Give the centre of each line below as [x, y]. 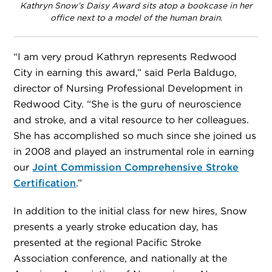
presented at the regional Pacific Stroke [107, 243]
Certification [45, 183]
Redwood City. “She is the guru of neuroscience [127, 104]
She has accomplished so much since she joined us [135, 136]
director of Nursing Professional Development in [128, 89]
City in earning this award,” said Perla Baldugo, [125, 73]
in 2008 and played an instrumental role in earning [134, 152]
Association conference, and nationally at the [121, 259]
